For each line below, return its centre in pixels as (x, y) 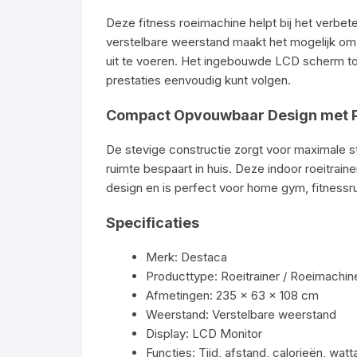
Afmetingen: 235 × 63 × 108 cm (232, 295)
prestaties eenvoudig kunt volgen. (198, 80)
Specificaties (153, 223)
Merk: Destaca (186, 257)
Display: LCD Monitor (204, 333)
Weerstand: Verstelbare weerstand (241, 314)
